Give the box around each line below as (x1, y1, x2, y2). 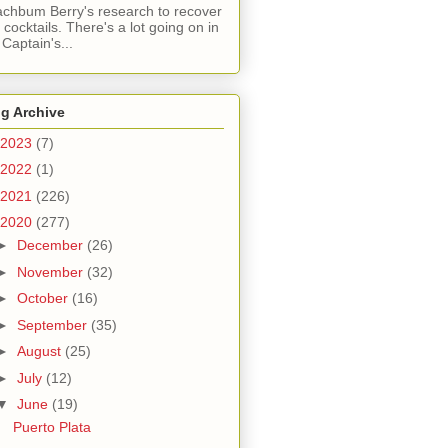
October (16, 290, 72, 306)
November (16, 263, 87, 280)
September (16, 316, 91, 333)
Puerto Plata (12, 419, 91, 435)
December (16, 237, 87, 253)
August (16, 343, 65, 359)
